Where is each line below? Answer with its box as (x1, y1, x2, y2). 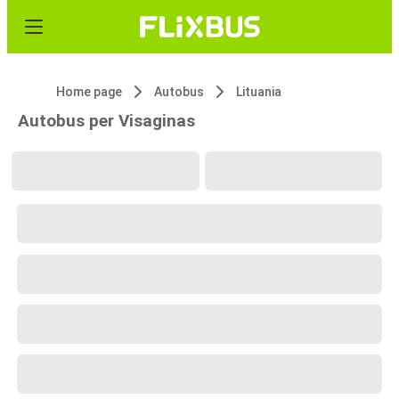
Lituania (236, 85, 281, 99)
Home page (56, 85, 122, 99)
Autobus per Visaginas (18, 110, 195, 131)
